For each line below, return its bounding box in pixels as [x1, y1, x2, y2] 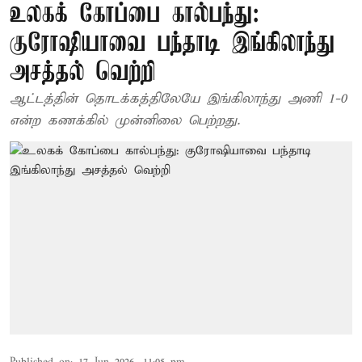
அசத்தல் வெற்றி [10, 59, 156, 87]
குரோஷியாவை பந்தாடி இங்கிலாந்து [10, 30, 335, 58]
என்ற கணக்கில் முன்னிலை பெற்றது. [10, 112, 240, 129]
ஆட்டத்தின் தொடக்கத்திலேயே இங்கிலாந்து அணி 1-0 [10, 90, 347, 107]
